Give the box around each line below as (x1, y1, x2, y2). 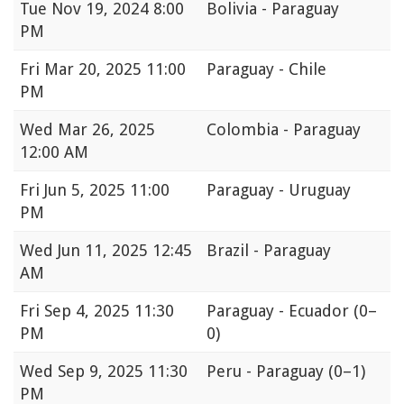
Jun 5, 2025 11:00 (44, 179, 170, 199)
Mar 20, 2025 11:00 (44, 59, 186, 78)
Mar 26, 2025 (58, 119, 155, 139)
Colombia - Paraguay (207, 119, 361, 139)
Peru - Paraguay (207, 361, 328, 381)
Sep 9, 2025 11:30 (58, 361, 188, 381)
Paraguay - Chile (207, 59, 326, 78)
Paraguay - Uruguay (207, 179, 351, 199)
